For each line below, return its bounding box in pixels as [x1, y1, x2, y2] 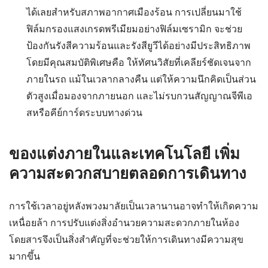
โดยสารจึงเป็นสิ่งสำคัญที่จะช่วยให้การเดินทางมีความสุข [9, 234, 243, 246]
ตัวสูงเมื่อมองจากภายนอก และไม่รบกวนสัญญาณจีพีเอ [26, 90, 252, 102]
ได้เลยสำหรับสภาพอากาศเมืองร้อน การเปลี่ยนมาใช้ [26, 7, 242, 18]
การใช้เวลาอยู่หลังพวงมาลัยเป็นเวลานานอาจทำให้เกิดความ [9, 200, 258, 212]
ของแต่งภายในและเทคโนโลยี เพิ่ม [9, 143, 240, 165]
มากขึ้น [9, 251, 40, 263]
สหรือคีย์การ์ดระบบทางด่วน [26, 107, 142, 118]
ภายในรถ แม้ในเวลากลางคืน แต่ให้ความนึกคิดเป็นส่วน [26, 74, 256, 85]
